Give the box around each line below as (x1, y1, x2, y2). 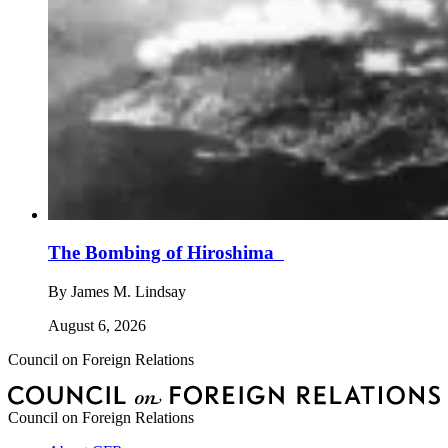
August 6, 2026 (48, 316, 146, 334)
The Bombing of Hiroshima (48, 242, 284, 264)
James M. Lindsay (71, 282, 186, 300)
